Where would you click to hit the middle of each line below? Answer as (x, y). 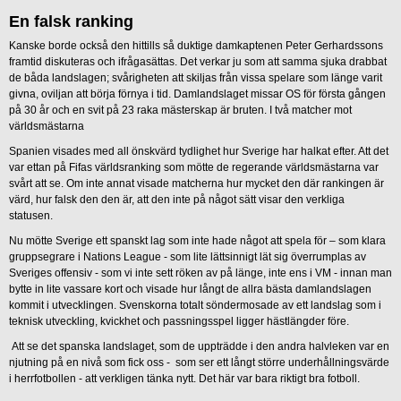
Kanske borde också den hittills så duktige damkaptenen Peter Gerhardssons (196, 46)
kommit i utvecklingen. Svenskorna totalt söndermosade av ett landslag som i (195, 306)
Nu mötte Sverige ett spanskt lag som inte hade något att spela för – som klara (197, 241)
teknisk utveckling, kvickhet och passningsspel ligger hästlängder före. (179, 322)
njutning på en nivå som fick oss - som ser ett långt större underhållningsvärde (199, 363)
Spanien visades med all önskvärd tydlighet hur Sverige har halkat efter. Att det (199, 152)
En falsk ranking (71, 21)
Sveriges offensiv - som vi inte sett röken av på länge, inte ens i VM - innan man (200, 273)
